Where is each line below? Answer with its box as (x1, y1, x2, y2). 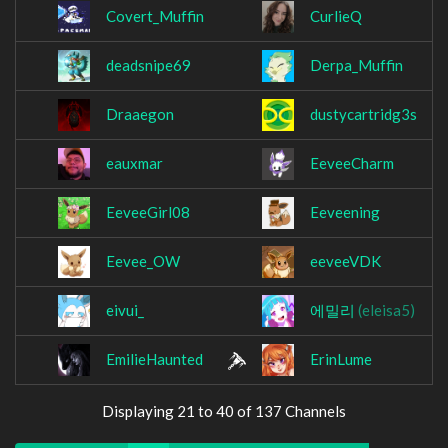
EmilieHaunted (106, 350, 203, 369)
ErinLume (310, 350, 372, 369)
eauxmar (106, 154, 163, 173)
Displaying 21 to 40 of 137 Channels (102, 402, 346, 420)
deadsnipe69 (106, 56, 191, 75)
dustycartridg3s (310, 105, 417, 124)
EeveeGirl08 (106, 203, 190, 222)
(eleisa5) (358, 301, 415, 320)
